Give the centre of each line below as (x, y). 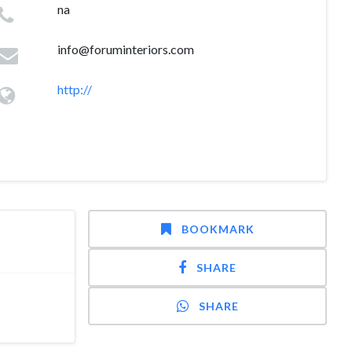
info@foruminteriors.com (125, 49)
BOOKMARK (218, 229)
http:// (74, 89)
